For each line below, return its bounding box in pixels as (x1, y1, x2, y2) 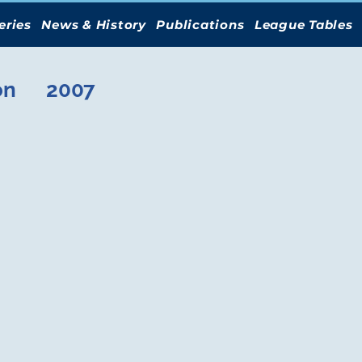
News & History (41, 17, 146, 32)
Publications (156, 17, 245, 32)
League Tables (254, 17, 353, 32)
